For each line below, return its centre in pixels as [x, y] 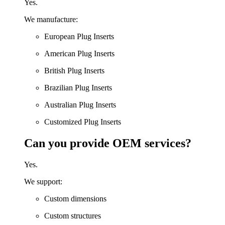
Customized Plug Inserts [83, 122]
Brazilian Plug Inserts [78, 88]
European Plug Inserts [79, 37]
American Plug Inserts [79, 54]
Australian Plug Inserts [80, 105]
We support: [43, 182]
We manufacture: [51, 20]
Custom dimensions [75, 199]
